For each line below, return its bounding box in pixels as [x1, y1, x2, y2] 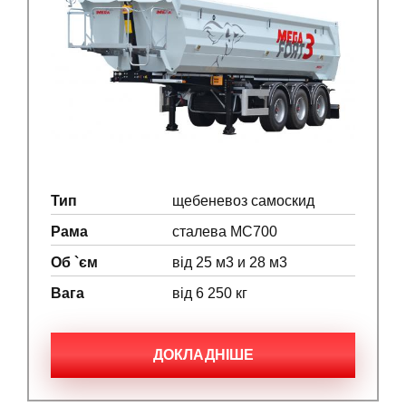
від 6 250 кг [172, 285, 248, 301]
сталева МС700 [172, 224, 278, 239]
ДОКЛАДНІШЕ [152, 347, 254, 362]
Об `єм [51, 255, 98, 270]
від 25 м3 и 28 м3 [172, 255, 288, 270]
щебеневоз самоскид [172, 193, 315, 208]
